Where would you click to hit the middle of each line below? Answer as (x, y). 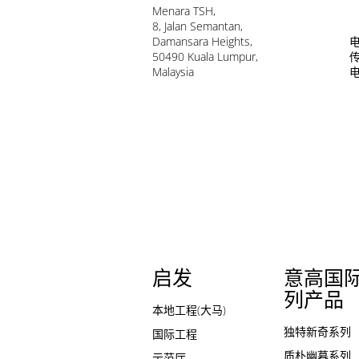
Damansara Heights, (202, 42)
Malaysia (173, 72)
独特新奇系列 (317, 331)
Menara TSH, (184, 11)
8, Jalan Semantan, (198, 26)
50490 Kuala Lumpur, (205, 57)
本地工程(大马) (189, 309)
